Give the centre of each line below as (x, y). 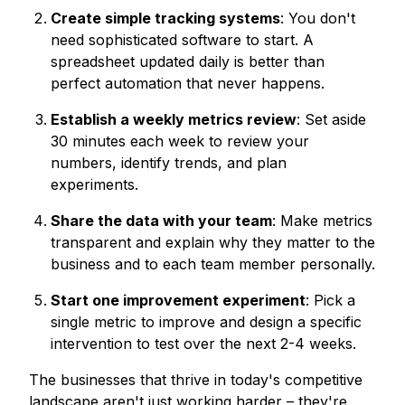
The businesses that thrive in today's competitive (196, 380)
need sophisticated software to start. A (182, 40)
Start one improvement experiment (178, 301)
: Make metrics (322, 221)
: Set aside (331, 120)
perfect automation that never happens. (188, 84)
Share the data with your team (161, 221)
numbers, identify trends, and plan (169, 163)
